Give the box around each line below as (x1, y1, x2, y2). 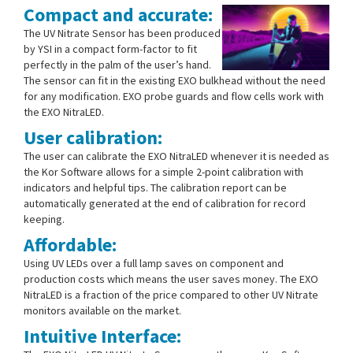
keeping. (24, 211, 65, 226)
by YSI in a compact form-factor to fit (24, 41, 197, 56)
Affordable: (24, 232, 117, 257)
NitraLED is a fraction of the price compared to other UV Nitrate (24, 287, 318, 302)
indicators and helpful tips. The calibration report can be (24, 180, 287, 195)
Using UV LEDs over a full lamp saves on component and (24, 255, 284, 270)
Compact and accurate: (24, 2, 213, 27)
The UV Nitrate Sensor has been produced (24, 25, 221, 40)
